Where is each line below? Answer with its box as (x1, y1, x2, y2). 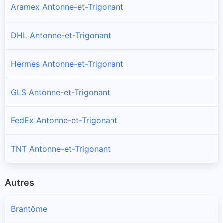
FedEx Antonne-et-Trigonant (11, 115, 117, 125)
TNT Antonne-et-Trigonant (11, 143, 111, 154)
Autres (5, 177, 34, 188)
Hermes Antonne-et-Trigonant (11, 58, 123, 69)
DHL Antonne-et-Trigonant (11, 30, 111, 40)
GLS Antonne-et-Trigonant (11, 87, 110, 97)
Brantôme (11, 204, 47, 214)
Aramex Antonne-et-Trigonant (11, 1, 123, 12)
